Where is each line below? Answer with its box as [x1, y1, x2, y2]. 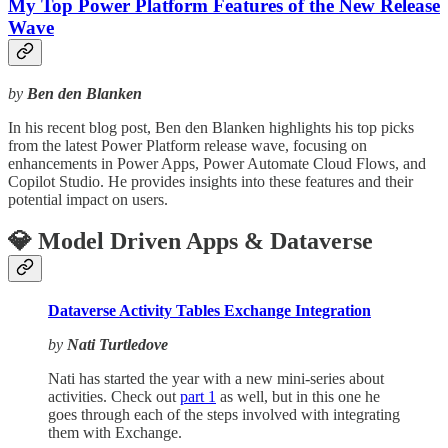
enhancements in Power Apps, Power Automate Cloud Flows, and [8, 154, 426, 172]
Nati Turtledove [67, 336, 168, 354]
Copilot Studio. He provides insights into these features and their [8, 172, 413, 190]
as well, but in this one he [216, 388, 380, 406]
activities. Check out [48, 388, 180, 406]
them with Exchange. [48, 424, 182, 442]
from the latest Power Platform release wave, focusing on [8, 136, 367, 154]
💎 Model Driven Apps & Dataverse [8, 228, 373, 255]
